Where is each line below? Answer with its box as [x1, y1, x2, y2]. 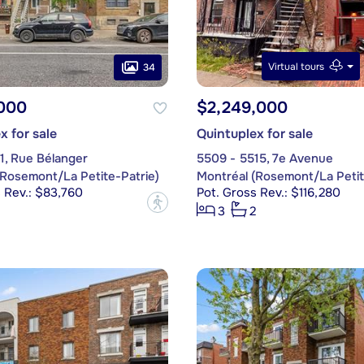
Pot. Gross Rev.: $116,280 [196, 184, 340, 201]
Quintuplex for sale [196, 125, 313, 143]
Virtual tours [268, 59, 325, 73]
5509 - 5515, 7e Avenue [196, 150, 333, 167]
